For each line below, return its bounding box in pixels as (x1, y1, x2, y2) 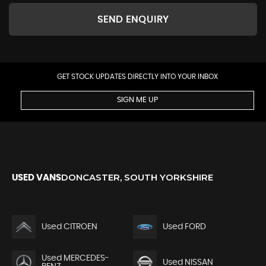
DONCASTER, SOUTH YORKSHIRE (61, 172, 213, 183)
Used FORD (162, 223, 206, 232)
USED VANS (12, 173, 61, 183)
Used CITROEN (42, 223, 97, 232)
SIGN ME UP (117, 96, 158, 104)
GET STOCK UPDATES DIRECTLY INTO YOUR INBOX (57, 73, 218, 81)
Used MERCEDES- (42, 254, 109, 263)
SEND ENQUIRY (97, 14, 169, 24)
